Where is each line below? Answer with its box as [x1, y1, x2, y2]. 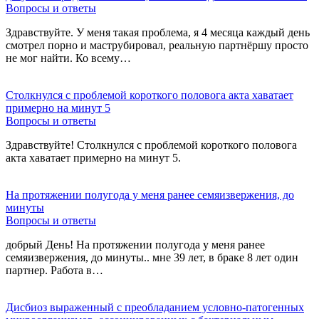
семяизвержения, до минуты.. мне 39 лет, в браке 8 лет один [6, 251, 298, 263]
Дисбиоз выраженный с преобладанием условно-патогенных [6, 300, 304, 313]
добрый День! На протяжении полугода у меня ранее [6, 238, 265, 251]
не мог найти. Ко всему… [6, 51, 131, 64]
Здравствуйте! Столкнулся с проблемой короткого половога [6, 138, 297, 151]
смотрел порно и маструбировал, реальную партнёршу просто [6, 38, 308, 51]
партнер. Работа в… [6, 263, 103, 276]
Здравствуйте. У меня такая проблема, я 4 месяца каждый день [6, 26, 310, 38]
